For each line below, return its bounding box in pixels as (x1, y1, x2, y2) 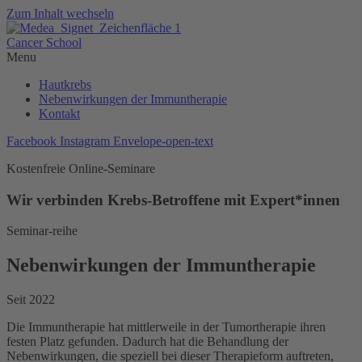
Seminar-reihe (6, 224, 78, 238)
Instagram (60, 134, 110, 148)
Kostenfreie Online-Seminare (6, 162, 155, 175)
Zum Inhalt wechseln (6, 6, 114, 20)
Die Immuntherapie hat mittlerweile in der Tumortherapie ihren (6, 320, 326, 335)
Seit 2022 (6, 293, 55, 307)
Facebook (6, 134, 57, 148)
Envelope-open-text (113, 134, 213, 148)
